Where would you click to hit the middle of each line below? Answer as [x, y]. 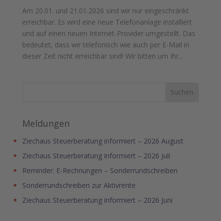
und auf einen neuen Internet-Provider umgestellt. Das [109, 33]
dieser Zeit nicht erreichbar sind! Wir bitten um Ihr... [102, 56]
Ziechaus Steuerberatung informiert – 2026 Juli [96, 155]
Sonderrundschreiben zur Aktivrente [79, 185]
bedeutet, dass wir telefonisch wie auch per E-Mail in [106, 44]
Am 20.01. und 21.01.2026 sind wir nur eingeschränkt [105, 10]
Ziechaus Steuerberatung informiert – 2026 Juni [97, 200]
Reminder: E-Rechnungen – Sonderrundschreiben [100, 170]
